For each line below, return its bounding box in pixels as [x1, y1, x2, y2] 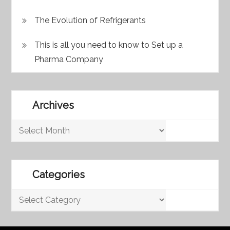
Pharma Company [34, 54, 104, 64]
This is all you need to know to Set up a [34, 40, 183, 50]
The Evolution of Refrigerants [34, 15, 146, 25]
